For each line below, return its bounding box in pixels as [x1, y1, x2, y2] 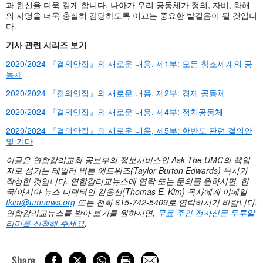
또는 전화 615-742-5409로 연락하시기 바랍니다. [75, 195, 257, 208]
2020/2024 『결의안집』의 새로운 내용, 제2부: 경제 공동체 [6, 86, 225, 99]
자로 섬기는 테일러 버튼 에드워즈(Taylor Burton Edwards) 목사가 [6, 164, 248, 176]
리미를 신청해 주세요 [6, 217, 85, 229]
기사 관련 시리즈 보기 [6, 38, 87, 50]
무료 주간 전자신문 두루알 [157, 206, 255, 218]
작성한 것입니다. [6, 174, 68, 187]
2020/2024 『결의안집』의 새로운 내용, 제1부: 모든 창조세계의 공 [6, 57, 252, 69]
